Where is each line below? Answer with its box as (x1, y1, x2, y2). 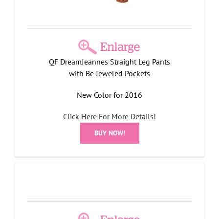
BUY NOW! (94, 129, 125, 138)
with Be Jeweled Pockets (69, 68, 150, 79)
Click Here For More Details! (63, 111, 156, 122)
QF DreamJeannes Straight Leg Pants (49, 57, 170, 67)
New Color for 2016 (77, 90, 142, 100)
